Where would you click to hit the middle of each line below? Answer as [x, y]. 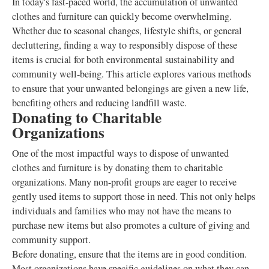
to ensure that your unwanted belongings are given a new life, [130, 88]
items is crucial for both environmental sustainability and [123, 59]
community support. [51, 240]
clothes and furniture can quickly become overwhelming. [122, 16]
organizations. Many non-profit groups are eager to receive [124, 182]
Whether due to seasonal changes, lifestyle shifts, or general [127, 31]
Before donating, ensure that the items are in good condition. [129, 254]
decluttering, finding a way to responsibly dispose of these [125, 45]
